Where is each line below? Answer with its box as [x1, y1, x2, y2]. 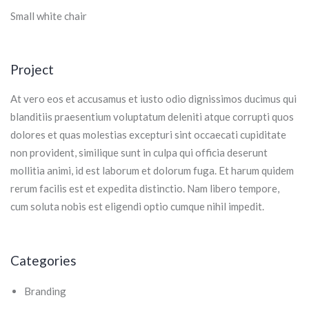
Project [10, 61, 54, 77]
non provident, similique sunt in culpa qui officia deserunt [10, 146, 268, 159]
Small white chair [10, 10, 87, 22]
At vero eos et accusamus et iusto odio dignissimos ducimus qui [10, 92, 297, 105]
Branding [24, 285, 66, 297]
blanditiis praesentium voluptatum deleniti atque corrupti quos [10, 110, 294, 123]
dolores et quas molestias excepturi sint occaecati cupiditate [10, 128, 286, 141]
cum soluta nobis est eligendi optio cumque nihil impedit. [10, 200, 264, 212]
